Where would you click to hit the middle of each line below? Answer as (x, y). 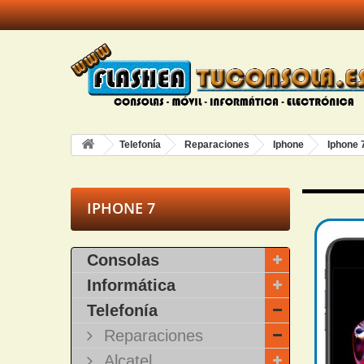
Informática (131, 285)
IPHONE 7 (121, 208)
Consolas (123, 260)
